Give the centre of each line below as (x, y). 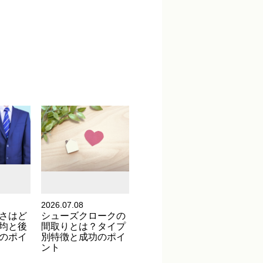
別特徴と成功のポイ (83, 237)
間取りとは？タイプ (83, 226)
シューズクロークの (83, 216)
